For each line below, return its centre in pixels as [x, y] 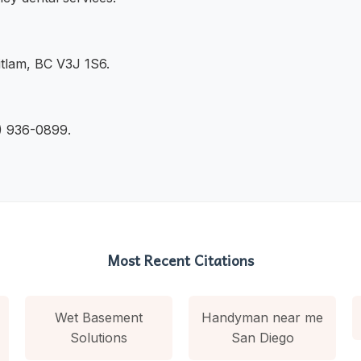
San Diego [262, 337]
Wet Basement [98, 317]
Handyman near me [263, 317]
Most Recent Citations [180, 260]
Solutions [98, 337]
